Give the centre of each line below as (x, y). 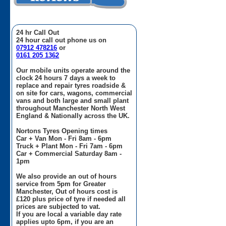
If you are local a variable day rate (69, 214)
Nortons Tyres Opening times (62, 131)
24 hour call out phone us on (62, 40)
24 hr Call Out (38, 33)
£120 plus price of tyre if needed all (71, 199)
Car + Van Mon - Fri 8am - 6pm (64, 138)
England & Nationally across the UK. (73, 116)
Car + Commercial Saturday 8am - (69, 154)
